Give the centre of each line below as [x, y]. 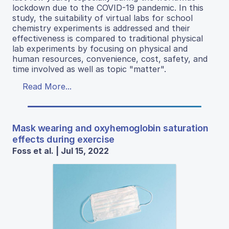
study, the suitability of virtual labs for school [102, 18]
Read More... [47, 87]
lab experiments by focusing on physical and [100, 49]
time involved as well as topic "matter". [89, 69]
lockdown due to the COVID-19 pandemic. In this [108, 8]
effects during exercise [63, 140]
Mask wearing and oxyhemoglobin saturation [110, 128]
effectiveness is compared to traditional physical [108, 39]
